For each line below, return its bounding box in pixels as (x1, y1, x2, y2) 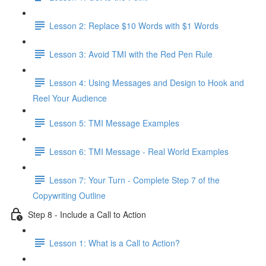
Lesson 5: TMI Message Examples (49, 116, 179, 129)
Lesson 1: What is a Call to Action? (49, 236, 180, 249)
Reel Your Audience (33, 92, 107, 104)
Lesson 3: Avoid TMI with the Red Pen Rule (49, 47, 213, 60)
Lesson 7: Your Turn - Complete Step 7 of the (49, 173, 220, 186)
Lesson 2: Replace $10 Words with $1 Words (49, 19, 218, 31)
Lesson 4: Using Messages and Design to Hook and (49, 76, 244, 88)
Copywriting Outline (33, 189, 106, 201)
